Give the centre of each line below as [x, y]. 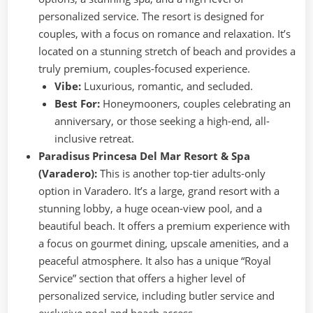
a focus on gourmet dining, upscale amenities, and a [163, 243]
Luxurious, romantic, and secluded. [167, 86]
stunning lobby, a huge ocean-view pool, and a [150, 208]
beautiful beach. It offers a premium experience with [164, 225]
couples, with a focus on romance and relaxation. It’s [165, 33]
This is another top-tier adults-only [181, 173]
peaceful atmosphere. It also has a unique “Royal [155, 260]
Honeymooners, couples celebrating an [195, 103]
